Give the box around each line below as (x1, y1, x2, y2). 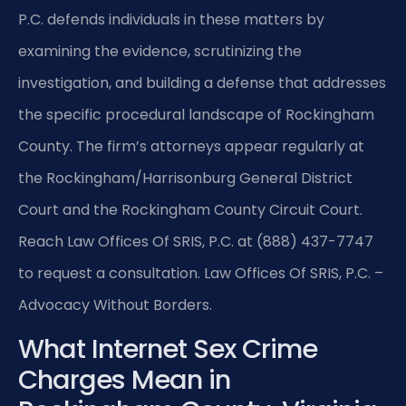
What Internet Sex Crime (18, 331, 317, 368)
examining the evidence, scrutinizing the (18, 40, 302, 62)
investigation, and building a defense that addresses (18, 72, 386, 93)
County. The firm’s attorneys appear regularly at (18, 135, 364, 157)
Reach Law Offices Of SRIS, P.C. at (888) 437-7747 (18, 230, 373, 252)
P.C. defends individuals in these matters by (18, 8, 324, 30)
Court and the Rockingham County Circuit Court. (18, 198, 362, 220)
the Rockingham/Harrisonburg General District (18, 167, 353, 188)
